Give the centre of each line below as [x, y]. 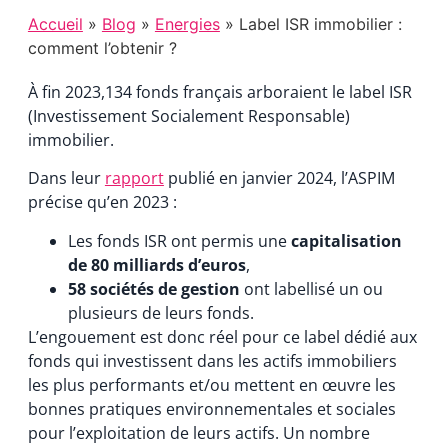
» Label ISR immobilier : [310, 23]
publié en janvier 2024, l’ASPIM [279, 178]
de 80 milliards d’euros [156, 264]
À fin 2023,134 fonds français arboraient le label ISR [219, 91]
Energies [187, 23]
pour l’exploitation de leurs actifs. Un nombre [198, 432]
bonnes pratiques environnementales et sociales [211, 408]
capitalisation [346, 240]
